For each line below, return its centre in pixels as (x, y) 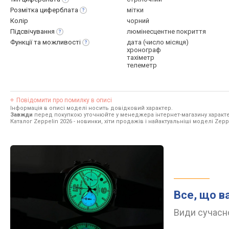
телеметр (142, 65)
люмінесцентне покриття (166, 31)
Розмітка (25, 10)
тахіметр (141, 58)
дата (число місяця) (158, 42)
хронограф (144, 50)
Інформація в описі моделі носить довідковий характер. (91, 108)
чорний (138, 21)
